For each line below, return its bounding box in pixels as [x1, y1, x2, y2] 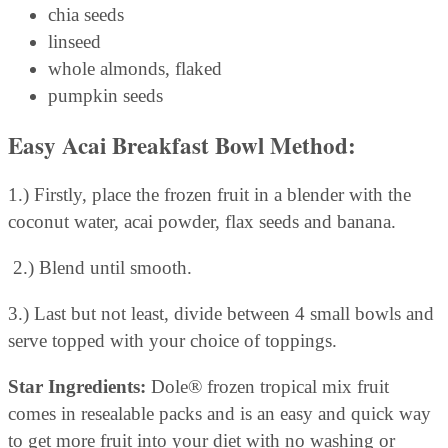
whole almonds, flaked [48, 58, 222, 80]
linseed [48, 31, 101, 53]
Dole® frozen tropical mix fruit [146, 375, 389, 397]
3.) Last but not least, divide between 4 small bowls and [8, 302, 434, 324]
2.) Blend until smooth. [8, 256, 192, 278]
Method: [270, 127, 356, 162]
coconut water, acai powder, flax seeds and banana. [8, 210, 396, 232]
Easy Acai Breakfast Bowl [8, 127, 264, 162]
